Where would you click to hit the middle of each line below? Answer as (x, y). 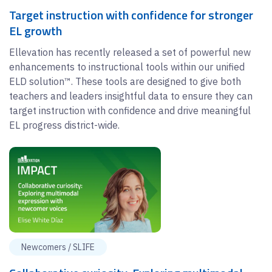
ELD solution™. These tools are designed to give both (125, 82)
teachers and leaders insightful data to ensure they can (131, 96)
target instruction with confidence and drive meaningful (130, 111)
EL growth (36, 31)
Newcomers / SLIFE (58, 247)
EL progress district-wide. (64, 125)
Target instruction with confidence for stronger (131, 15)
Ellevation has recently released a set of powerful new (130, 53)
